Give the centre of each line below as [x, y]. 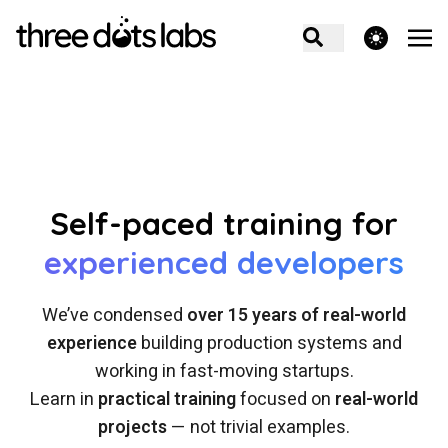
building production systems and [269, 343]
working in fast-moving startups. [224, 371]
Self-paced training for [224, 223]
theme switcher [375, 37]
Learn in [64, 399]
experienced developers [224, 262]
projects [132, 427]
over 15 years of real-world [296, 315]
